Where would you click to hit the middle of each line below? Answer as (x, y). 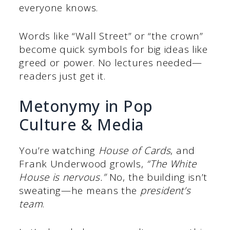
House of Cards (135, 151)
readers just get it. (62, 76)
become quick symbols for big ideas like (113, 49)
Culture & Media (81, 125)
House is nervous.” (63, 177)
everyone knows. (60, 8)
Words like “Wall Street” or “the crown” (111, 36)
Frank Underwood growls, (83, 164)
